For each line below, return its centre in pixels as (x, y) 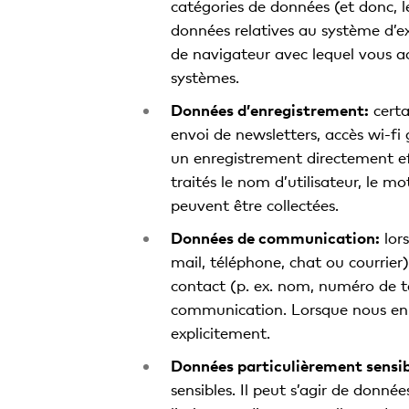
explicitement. (220, 333)
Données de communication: (275, 238)
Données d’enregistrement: (269, 110)
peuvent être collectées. (254, 205)
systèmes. (204, 77)
